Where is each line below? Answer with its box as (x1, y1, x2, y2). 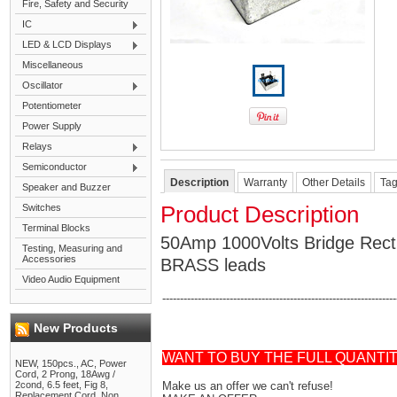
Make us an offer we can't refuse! (162, 379, 333, 393)
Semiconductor (22, 161, 87, 172)
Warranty (244, 176, 287, 189)
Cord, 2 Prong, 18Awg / (15, 369, 115, 379)
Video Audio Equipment (22, 274, 120, 284)
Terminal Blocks (22, 222, 90, 233)
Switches (22, 202, 61, 213)
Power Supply (22, 121, 82, 131)
